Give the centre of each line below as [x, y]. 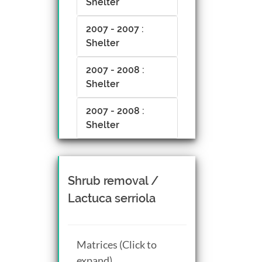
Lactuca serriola [112, 198]
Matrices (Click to [117, 244]
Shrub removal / [113, 180]
